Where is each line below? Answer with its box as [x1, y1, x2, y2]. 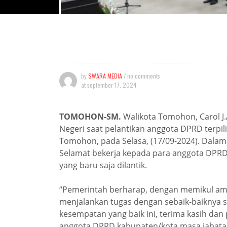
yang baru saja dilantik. [59, 160, 147, 171]
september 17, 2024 [87, 81, 137, 89]
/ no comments [124, 71, 160, 80]
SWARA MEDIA [88, 71, 122, 80]
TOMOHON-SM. [59, 111, 121, 122]
